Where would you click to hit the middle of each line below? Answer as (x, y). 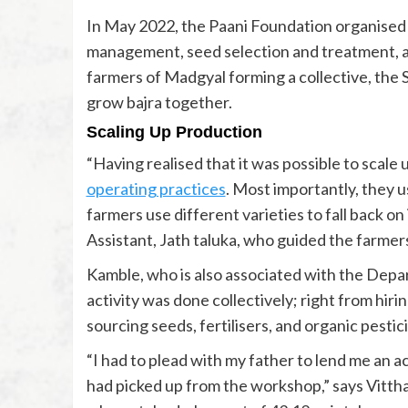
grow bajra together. (159, 102)
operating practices (156, 189)
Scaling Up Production (174, 133)
